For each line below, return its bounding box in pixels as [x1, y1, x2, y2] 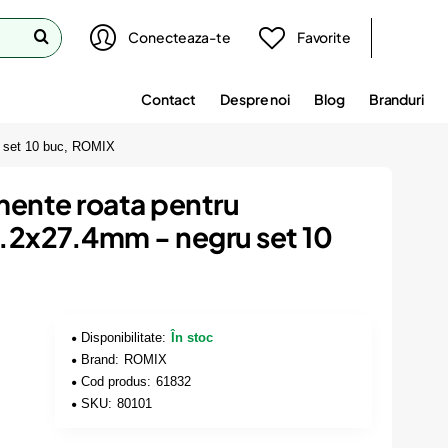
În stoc [171, 330, 214, 345]
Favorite [296, 28, 351, 46]
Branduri [368, 89, 424, 108]
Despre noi [220, 89, 291, 108]
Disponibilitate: [81, 330, 167, 345]
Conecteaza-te [128, 28, 231, 46]
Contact [140, 89, 197, 108]
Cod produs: [81, 374, 152, 389]
